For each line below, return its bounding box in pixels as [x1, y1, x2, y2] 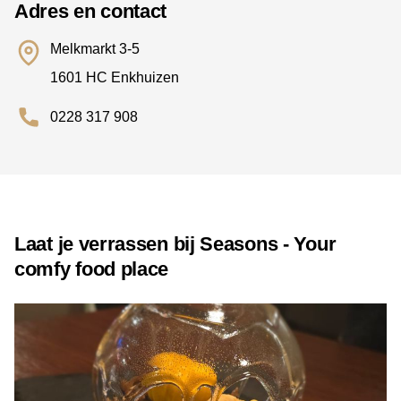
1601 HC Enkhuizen [50, 70, 179, 86]
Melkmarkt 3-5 [50, 41, 140, 57]
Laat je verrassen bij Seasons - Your [14, 233, 337, 256]
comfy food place [14, 258, 169, 281]
